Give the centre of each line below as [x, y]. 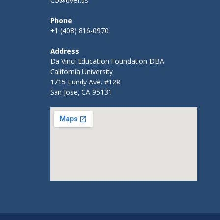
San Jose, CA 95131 [81, 92]
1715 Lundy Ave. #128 [85, 82]
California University [82, 72]
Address [65, 51]
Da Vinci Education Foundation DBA [107, 61]
